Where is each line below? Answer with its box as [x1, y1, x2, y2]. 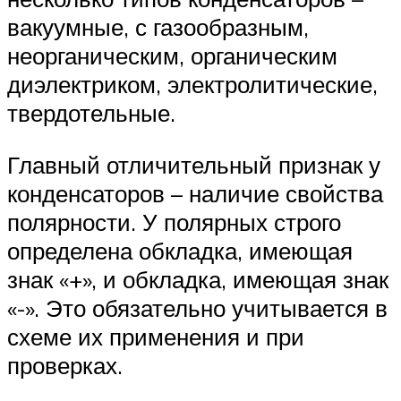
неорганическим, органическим [7, 41, 337, 71]
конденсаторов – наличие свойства [7, 178, 383, 208]
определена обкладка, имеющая [7, 235, 353, 265]
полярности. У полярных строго [7, 207, 341, 236]
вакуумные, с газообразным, [7, 13, 309, 42]
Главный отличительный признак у [7, 149, 380, 179]
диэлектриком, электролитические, [7, 70, 378, 99]
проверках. [7, 350, 123, 380]
